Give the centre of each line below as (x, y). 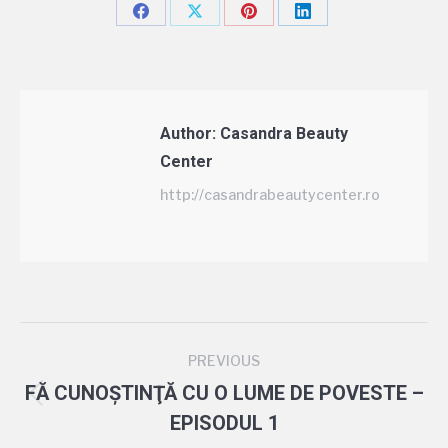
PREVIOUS (224, 360)
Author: (188, 133)
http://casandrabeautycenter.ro (270, 194)
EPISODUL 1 (224, 423)
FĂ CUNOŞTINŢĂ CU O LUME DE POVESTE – (224, 393)
